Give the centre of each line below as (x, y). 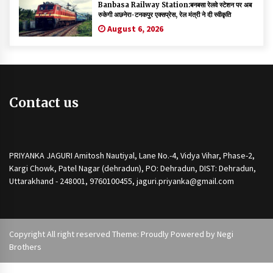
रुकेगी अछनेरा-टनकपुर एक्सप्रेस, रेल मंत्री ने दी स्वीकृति (165, 14)
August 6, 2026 (134, 28)
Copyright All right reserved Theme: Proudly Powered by (113, 234)
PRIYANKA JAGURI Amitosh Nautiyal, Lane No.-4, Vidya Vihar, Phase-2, (132, 156)
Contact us (44, 102)
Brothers (25, 247)
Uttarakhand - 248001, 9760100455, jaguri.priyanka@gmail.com (122, 181)
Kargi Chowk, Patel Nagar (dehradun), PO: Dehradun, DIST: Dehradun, (133, 168)
